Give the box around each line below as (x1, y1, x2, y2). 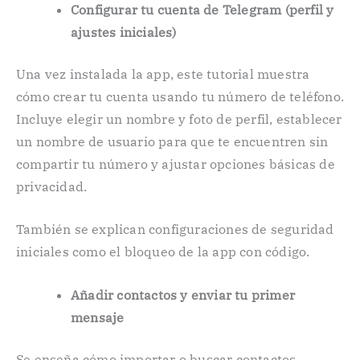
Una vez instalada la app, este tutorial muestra (16, 65, 310, 82)
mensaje (71, 309, 125, 325)
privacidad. (16, 178, 88, 194)
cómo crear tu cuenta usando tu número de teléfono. (16, 88, 345, 104)
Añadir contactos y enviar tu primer (71, 286, 295, 303)
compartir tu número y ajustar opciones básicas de (16, 155, 335, 172)
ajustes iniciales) (71, 23, 177, 40)
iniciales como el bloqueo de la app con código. (16, 243, 310, 260)
